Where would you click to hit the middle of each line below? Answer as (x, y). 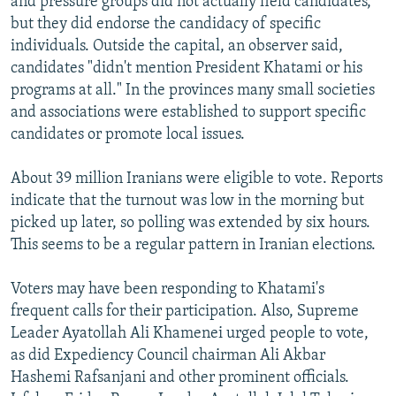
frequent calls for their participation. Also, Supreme (185, 311)
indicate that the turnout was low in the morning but (187, 201)
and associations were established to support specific (188, 112)
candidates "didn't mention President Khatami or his (187, 68)
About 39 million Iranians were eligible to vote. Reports (197, 179)
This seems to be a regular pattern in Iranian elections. (193, 245)
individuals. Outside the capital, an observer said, (177, 46)
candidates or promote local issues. (128, 134)
